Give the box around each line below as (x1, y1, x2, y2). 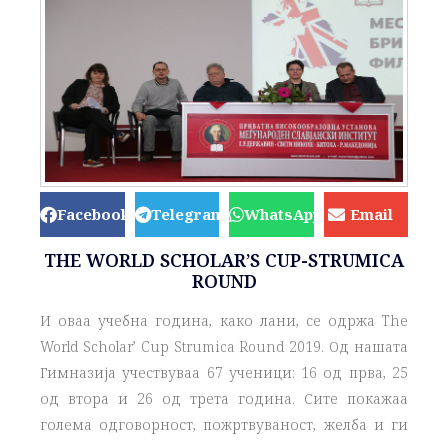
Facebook (57, 203, 130, 224)
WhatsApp (244, 203, 322, 224)
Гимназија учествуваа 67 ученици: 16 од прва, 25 (40, 362, 408, 382)
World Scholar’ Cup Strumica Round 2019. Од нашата (40, 336, 408, 356)
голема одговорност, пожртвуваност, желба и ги (40, 414, 408, 434)
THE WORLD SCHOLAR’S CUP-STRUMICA (44, 247, 404, 272)
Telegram (150, 203, 225, 224)
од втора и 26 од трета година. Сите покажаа (40, 388, 408, 408)
